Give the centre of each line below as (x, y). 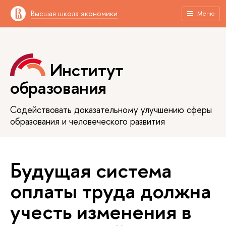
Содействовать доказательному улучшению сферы (111, 109)
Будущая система (91, 170)
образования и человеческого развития (88, 121)
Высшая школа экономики (74, 13)
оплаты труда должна (110, 190)
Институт (87, 70)
